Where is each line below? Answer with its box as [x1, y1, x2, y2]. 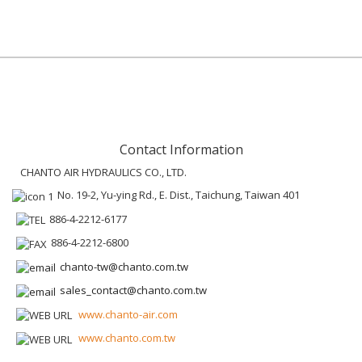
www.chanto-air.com [78, 306, 178, 322]
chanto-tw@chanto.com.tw [60, 259, 188, 274]
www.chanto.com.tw [78, 330, 175, 346]
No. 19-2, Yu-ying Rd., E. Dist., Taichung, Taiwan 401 [57, 187, 300, 202]
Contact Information [119, 141, 243, 158]
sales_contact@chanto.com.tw [60, 283, 207, 298]
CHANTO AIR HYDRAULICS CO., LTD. [20, 165, 187, 179]
